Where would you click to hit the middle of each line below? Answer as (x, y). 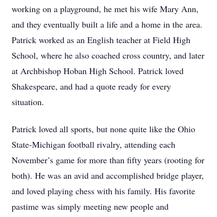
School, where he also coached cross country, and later (108, 55)
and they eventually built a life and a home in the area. (107, 24)
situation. (28, 102)
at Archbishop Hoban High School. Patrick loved (98, 71)
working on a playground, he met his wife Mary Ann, (105, 9)
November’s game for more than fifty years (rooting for (108, 160)
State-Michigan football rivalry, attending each (93, 144)
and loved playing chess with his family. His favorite (103, 191)
